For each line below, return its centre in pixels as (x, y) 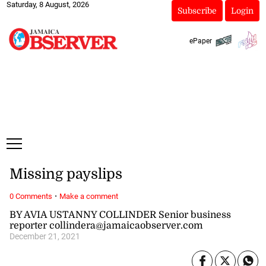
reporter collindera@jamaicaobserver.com (106, 225)
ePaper (200, 41)
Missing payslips (66, 174)
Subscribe (197, 11)
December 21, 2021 (45, 236)
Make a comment (88, 196)
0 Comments (31, 196)
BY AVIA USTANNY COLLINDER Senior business (120, 215)
